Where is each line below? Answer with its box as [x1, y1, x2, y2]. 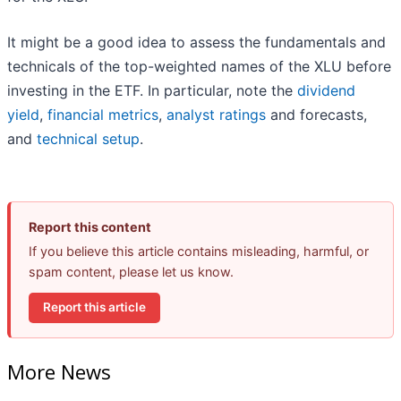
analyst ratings [166, 106, 270, 124]
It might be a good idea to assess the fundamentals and [7, 33, 386, 52]
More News [7, 357, 111, 385]
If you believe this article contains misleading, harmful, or [29, 243, 369, 260]
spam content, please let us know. [29, 264, 234, 280]
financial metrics [47, 106, 158, 124]
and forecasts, [270, 106, 367, 124]
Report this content [29, 219, 151, 235]
